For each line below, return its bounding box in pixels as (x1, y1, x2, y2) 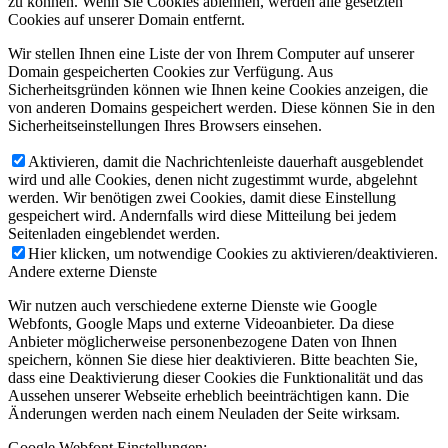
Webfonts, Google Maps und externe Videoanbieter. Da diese (8, 315, 394, 333)
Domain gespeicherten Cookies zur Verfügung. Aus (8, 63, 333, 81)
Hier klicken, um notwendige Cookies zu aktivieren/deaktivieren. (28, 245, 438, 263)
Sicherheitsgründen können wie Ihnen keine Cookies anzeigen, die (8, 81, 428, 99)
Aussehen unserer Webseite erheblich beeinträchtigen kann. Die (8, 387, 409, 405)
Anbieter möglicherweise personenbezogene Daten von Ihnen (8, 333, 397, 351)
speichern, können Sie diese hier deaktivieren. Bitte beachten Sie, (8, 351, 418, 369)
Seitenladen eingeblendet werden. (8, 225, 220, 243)
